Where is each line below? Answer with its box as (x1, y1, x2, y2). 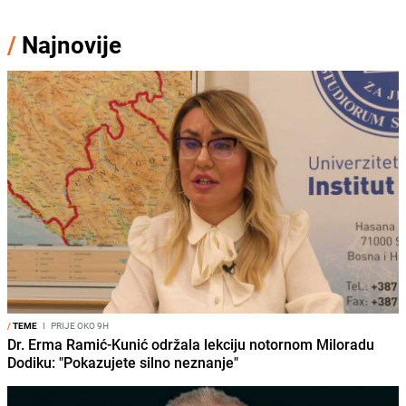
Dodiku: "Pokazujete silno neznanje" (7, 352, 238, 372)
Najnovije (22, 28, 121, 61)
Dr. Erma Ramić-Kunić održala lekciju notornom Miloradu (7, 333, 374, 354)
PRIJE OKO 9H (49, 318, 109, 332)
